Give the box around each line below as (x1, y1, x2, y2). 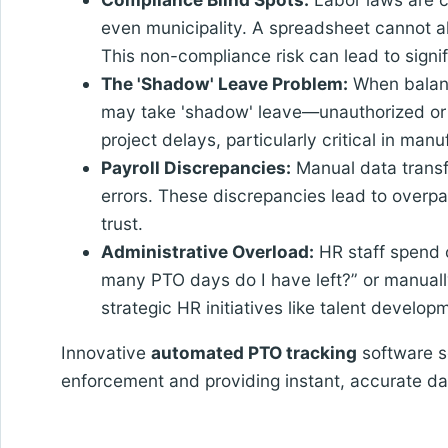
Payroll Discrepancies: (101, 156, 292, 178)
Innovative (61, 341, 152, 363)
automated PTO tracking (151, 341, 358, 363)
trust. (101, 212, 144, 234)
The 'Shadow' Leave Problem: (101, 72, 349, 94)
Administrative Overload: (101, 240, 315, 262)
